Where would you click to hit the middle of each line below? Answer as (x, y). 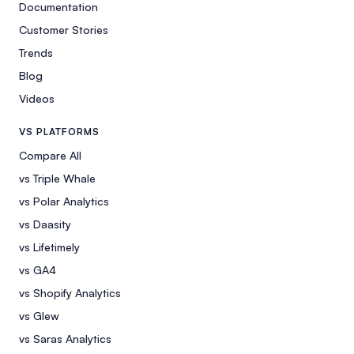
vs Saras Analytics (65, 338)
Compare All (50, 155)
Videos (37, 98)
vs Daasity (45, 224)
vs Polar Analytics (64, 201)
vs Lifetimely (49, 247)
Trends (36, 52)
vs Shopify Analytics (70, 292)
